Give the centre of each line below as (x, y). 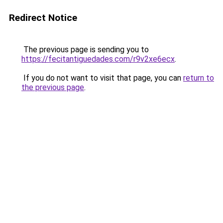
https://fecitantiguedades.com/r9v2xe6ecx (98, 59)
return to (199, 78)
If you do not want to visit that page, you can (102, 78)
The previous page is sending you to (85, 50)
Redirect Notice (43, 18)
